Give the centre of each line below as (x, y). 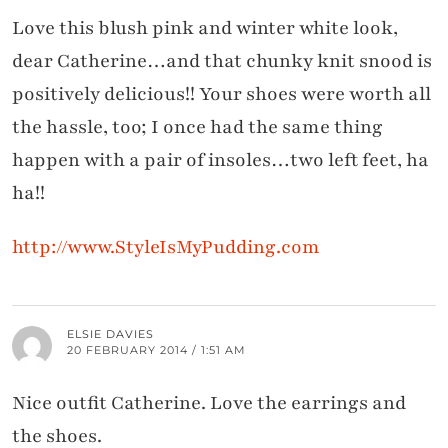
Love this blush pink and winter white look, (205, 27)
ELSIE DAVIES (110, 333)
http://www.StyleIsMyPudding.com (166, 246)
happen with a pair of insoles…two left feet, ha (220, 159)
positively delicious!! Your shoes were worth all (221, 93)
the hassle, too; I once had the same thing (197, 126)
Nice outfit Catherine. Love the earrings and (209, 402)
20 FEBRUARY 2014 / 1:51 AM (156, 349)
